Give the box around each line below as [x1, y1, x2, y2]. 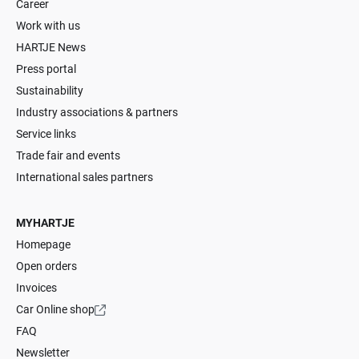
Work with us [16, 19, 80, 33]
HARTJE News [16, 41, 86, 54]
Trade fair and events [16, 149, 120, 163]
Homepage [16, 238, 71, 252]
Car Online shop [16, 303, 95, 317]
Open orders [16, 260, 77, 273]
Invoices [16, 281, 57, 295]
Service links [16, 127, 76, 141]
